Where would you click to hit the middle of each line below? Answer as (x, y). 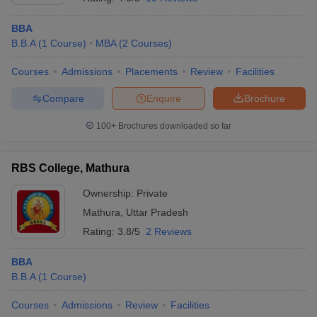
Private (152, 193)
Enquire (164, 98)
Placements (151, 71)
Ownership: (110, 193)
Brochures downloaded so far (174, 126)
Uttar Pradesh (157, 212)
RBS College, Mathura (70, 168)
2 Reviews (169, 231)
